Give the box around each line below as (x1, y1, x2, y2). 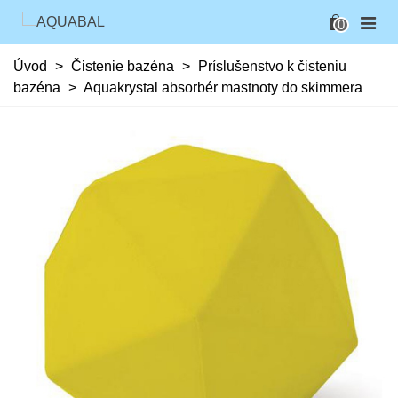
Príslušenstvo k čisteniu (198, 59, 346, 74)
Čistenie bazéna (71, 59, 174, 74)
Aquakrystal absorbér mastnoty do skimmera (84, 80, 362, 95)
